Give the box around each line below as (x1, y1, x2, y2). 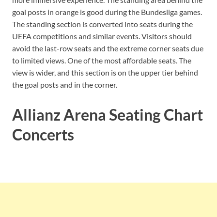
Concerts (12, 125, 74, 144)
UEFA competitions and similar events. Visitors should (12, 31, 192, 41)
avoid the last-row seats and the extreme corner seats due (12, 44, 203, 53)
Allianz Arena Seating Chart (12, 105, 203, 124)
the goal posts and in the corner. (12, 80, 117, 90)
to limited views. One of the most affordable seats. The (12, 56, 191, 65)
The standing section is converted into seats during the (12, 19, 193, 29)
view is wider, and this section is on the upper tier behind (12, 68, 198, 77)
